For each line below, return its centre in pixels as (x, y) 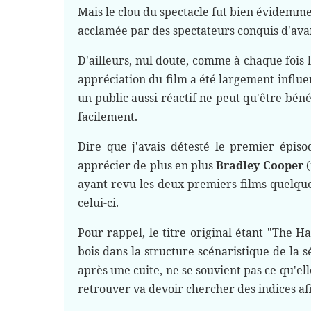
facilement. (109, 117)
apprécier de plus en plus (147, 165)
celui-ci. (100, 203)
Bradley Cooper (260, 165)
